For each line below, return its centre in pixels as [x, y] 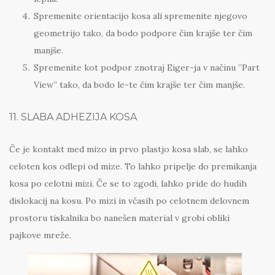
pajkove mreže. [40, 235]
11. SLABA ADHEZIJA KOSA [73, 117]
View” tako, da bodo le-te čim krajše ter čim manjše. [139, 85]
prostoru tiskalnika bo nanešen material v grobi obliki [119, 218]
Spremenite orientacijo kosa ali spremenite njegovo [141, 16]
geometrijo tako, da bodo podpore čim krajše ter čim [143, 33]
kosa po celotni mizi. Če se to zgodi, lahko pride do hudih [128, 184]
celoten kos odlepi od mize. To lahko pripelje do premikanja [133, 167]
